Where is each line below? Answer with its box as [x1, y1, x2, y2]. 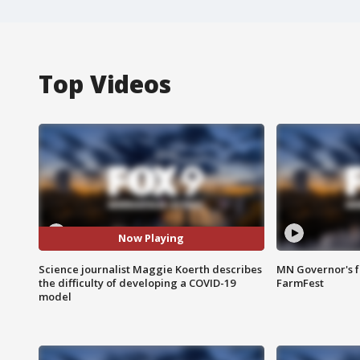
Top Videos [39, 67, 171, 100]
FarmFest [276, 275, 324, 290]
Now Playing [118, 231, 185, 246]
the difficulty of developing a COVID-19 [39, 275, 235, 290]
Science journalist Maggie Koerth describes [39, 261, 262, 276]
